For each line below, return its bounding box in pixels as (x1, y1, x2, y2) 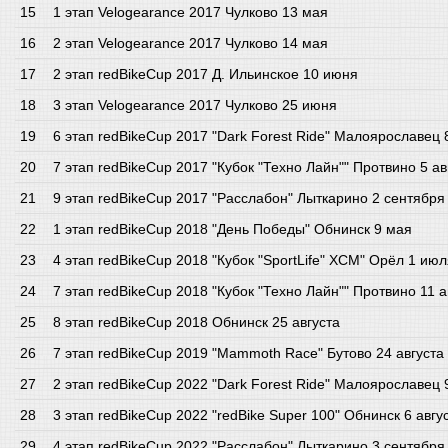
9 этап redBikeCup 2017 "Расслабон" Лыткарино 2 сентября (53, 190, 445, 207)
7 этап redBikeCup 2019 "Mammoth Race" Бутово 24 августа (53, 345, 444, 362)
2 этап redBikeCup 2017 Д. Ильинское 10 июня (53, 66, 358, 83)
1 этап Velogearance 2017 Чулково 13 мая (53, 4, 328, 21)
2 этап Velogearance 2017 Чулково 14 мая (53, 35, 328, 52)
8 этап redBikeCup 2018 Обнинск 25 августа (53, 314, 340, 331)
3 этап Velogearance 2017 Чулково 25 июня (53, 97, 337, 114)
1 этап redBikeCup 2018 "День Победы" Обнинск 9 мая (53, 221, 412, 238)
